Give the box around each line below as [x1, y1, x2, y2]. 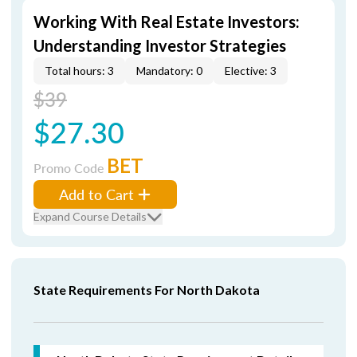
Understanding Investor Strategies [33, 36, 286, 55]
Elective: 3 [225, 64, 277, 77]
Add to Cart [59, 184, 134, 204]
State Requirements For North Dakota [33, 282, 260, 297]
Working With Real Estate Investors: [33, 12, 300, 31]
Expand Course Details [33, 210, 147, 223]
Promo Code [33, 159, 107, 177]
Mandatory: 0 [136, 64, 202, 77]
